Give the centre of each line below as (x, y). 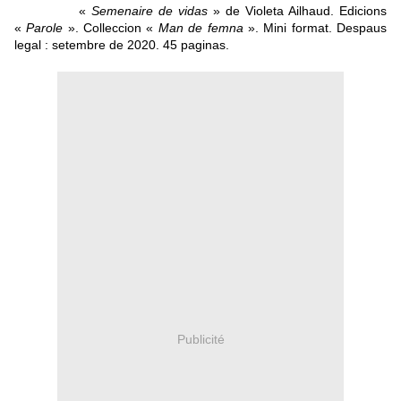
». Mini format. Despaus (315, 27)
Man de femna (200, 27)
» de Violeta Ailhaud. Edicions (297, 10)
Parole (47, 27)
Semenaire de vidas (149, 10)
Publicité (200, 340)
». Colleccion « (113, 27)
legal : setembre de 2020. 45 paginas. (122, 44)
